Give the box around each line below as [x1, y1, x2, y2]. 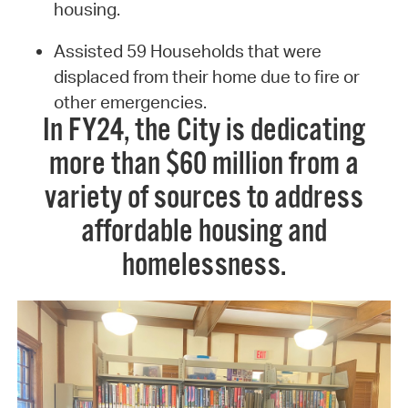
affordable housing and [81, 212, 327, 253]
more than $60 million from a [49, 145, 359, 186]
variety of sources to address [45, 178, 363, 219]
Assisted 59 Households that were [53, 40, 321, 63]
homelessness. [122, 246, 286, 287]
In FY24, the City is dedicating [43, 111, 365, 152]
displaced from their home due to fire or [53, 66, 360, 88]
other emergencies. [53, 91, 207, 114]
